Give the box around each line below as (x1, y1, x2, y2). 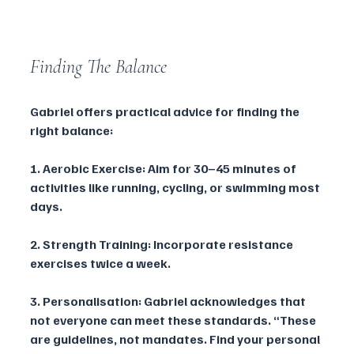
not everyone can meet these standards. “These (30, 312, 318, 329)
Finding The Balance (30, 55, 167, 79)
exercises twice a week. (30, 255, 171, 272)
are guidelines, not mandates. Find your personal (30, 331, 322, 348)
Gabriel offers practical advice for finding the (30, 104, 302, 120)
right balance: (30, 122, 113, 139)
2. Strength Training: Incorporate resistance (30, 236, 296, 253)
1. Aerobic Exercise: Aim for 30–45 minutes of (30, 160, 299, 177)
